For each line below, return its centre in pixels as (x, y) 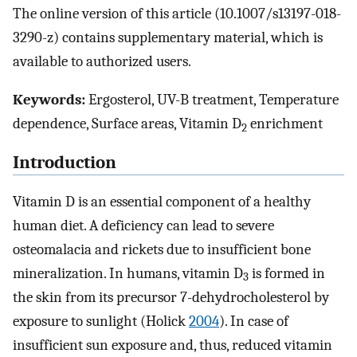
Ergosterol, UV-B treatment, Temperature (212, 100)
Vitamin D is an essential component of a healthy (162, 201)
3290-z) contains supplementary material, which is (168, 37)
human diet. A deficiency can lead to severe (143, 225)
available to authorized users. (102, 61)
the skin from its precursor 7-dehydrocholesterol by (171, 297)
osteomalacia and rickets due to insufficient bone (162, 249)
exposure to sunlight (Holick (101, 321)
